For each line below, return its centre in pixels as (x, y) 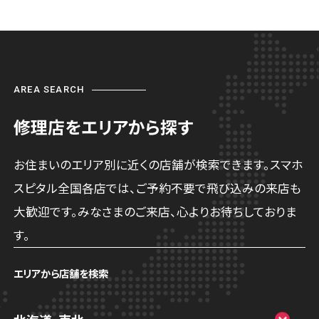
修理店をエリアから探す (104, 126)
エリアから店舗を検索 (61, 273)
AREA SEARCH (49, 89)
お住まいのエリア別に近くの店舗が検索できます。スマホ (158, 165)
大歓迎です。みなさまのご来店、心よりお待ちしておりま (156, 212)
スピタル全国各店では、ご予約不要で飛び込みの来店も (158, 188)
